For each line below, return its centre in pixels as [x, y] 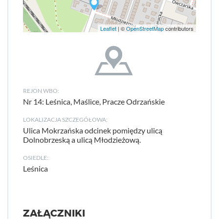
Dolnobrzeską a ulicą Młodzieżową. [82, 140]
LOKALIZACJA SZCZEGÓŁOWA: [65, 120]
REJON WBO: [41, 91]
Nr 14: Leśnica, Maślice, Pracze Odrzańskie [94, 101]
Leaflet [108, 28]
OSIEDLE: [36, 158]
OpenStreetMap [145, 28]
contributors [179, 28]
